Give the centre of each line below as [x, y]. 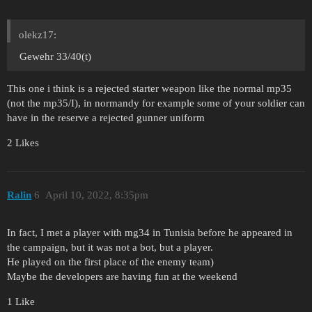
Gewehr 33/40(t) [55, 57]
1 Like [21, 302]
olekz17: [38, 35]
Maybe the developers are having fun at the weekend [122, 277]
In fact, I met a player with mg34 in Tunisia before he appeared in [150, 233]
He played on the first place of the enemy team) [110, 262]
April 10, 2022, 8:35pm [96, 195]
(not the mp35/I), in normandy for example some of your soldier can [156, 103]
